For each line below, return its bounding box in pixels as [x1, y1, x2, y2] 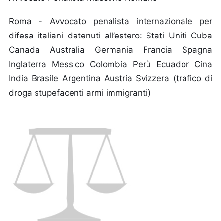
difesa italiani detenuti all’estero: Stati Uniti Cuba [9, 31, 212, 40]
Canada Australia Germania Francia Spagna [9, 45, 212, 55]
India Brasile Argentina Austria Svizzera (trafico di [9, 74, 212, 83]
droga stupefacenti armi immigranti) [9, 88, 151, 98]
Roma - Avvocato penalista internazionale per [9, 16, 212, 26]
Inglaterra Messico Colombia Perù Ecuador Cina [9, 59, 212, 69]
